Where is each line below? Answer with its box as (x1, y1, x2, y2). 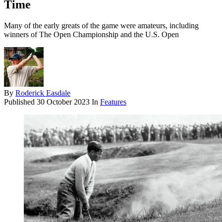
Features (100, 98, 126, 107)
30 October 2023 (37, 98, 90, 107)
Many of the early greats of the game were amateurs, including (4, 21, 199, 30)
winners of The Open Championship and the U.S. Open (4, 30, 179, 39)
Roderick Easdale (15, 89, 70, 98)
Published (4, 98, 37, 107)
